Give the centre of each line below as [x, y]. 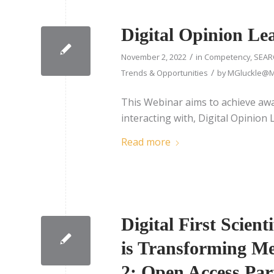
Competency [227, 57]
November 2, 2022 [154, 57]
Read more [146, 142]
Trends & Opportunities [165, 73]
